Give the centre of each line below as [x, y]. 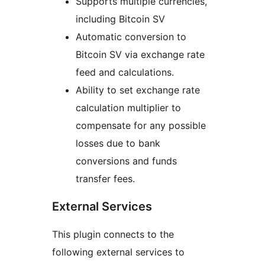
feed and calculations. [125, 72]
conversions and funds [126, 161]
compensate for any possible [141, 126]
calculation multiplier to [128, 108]
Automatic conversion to [131, 37]
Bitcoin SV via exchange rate [140, 55]
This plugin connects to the [113, 235]
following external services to [118, 252]
